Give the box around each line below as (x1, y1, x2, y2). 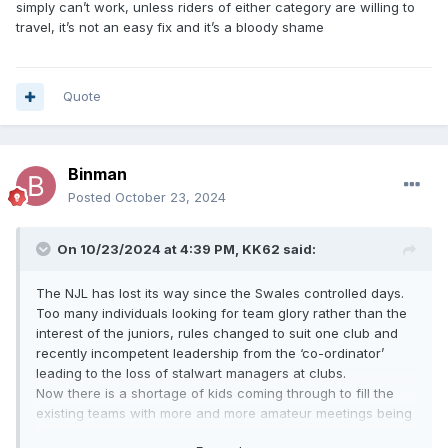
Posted (68, 189, 115, 206)
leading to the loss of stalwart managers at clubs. (36, 365, 350, 382)
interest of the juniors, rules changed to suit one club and (36, 325, 398, 342)
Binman (68, 164, 127, 185)
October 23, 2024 (115, 189, 226, 206)
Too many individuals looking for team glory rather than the (36, 305, 407, 322)
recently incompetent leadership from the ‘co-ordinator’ (36, 345, 384, 362)
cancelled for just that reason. (36, 425, 225, 442)
